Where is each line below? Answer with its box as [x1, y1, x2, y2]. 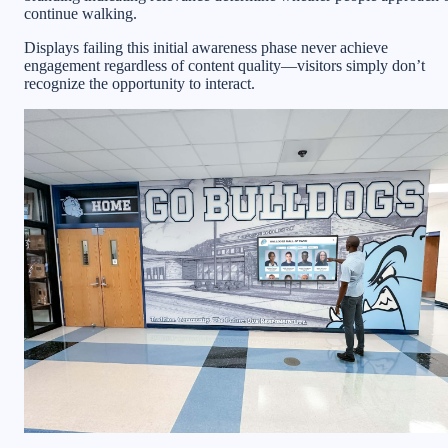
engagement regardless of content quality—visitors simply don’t [24, 57, 425, 75]
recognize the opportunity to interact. [24, 75, 255, 93]
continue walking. [24, 5, 137, 23]
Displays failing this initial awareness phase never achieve [24, 39, 388, 57]
